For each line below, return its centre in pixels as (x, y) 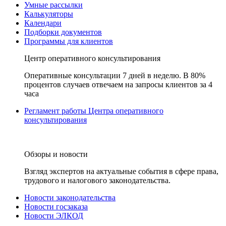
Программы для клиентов (69, 41)
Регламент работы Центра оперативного (94, 111)
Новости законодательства (70, 197)
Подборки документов (63, 32)
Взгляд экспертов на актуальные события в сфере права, (121, 171)
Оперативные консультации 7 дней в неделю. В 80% (115, 75)
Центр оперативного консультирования (92, 58)
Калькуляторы (49, 14)
